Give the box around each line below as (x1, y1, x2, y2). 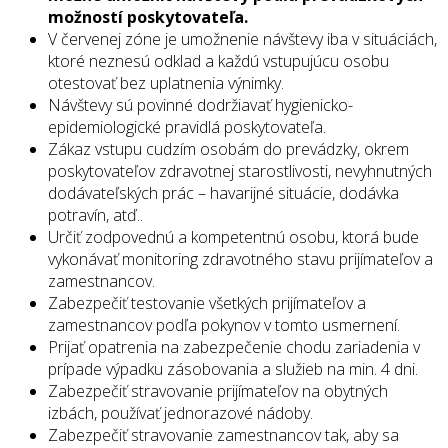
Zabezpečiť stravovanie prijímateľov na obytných (48, 380, 388, 403)
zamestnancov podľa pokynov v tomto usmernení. (48, 314, 400, 337)
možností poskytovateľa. (48, 6, 248, 29)
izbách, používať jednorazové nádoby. (48, 402, 313, 425)
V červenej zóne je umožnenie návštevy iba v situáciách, (48, 28, 437, 51)
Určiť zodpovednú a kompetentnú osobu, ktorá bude (48, 226, 419, 249)
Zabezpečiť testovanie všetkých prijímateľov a (48, 292, 366, 315)
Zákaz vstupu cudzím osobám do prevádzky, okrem (48, 138, 409, 161)
